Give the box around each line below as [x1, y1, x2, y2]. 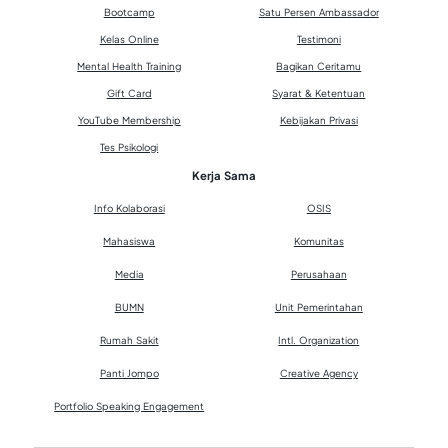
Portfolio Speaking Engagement [54, 399, 205, 412]
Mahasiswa [103, 234, 156, 247]
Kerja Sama [192, 167, 256, 183]
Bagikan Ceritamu [276, 59, 362, 72]
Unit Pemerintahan [274, 300, 363, 313]
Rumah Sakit [99, 333, 159, 346]
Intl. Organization [278, 333, 360, 346]
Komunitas [293, 234, 344, 247]
